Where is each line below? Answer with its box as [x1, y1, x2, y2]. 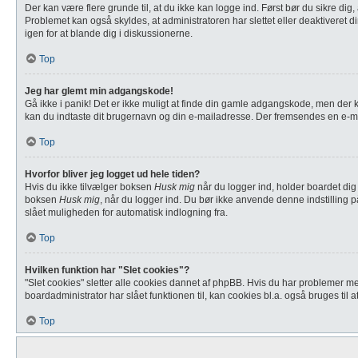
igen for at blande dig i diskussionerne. [25, 28, 193, 39]
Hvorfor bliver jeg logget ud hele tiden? [25, 169, 200, 180]
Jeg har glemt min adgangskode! [25, 86, 173, 97]
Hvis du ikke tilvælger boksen [25, 181, 154, 193]
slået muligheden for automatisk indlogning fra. [25, 207, 228, 218]
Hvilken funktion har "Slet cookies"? [25, 265, 189, 276]
